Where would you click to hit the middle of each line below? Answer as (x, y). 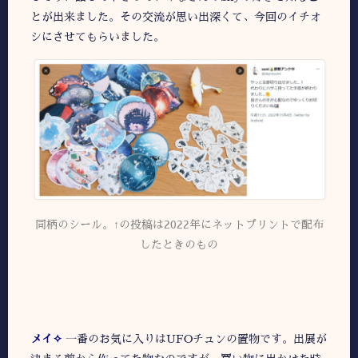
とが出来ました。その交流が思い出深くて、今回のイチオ (176, 16)
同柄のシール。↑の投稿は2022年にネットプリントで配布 (179, 224)
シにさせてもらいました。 (97, 36)
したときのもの (179, 244)
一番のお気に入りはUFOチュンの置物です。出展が (196, 339)
